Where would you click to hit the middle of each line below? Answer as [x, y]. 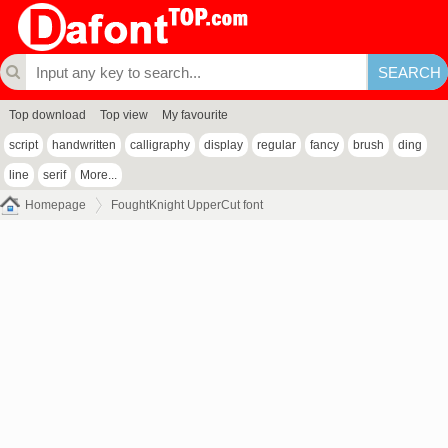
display [223, 145]
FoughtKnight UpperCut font [187, 205]
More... [98, 175]
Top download [47, 115]
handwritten [84, 145]
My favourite [195, 115]
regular [276, 145]
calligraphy [160, 145]
